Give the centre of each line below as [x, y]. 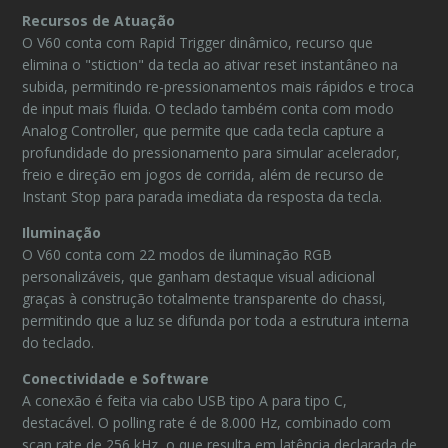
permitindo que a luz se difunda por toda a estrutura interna [216, 320]
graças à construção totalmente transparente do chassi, [204, 298]
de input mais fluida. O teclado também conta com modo [208, 108]
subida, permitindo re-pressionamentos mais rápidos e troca [218, 86]
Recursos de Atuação [99, 20]
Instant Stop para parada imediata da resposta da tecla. [202, 196]
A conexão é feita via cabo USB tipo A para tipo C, [185, 400]
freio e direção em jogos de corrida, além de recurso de [203, 174]
